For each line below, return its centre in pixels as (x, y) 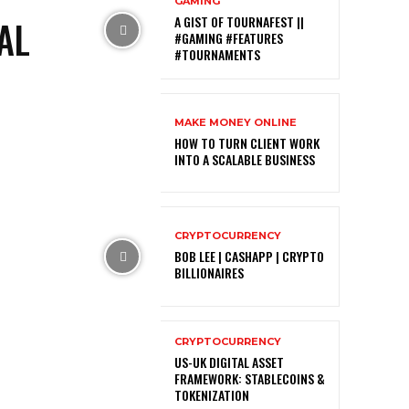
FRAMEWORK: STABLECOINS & (250, 378)
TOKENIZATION (212, 394)
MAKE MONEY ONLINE (236, 123)
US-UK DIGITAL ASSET (229, 362)
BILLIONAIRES (209, 273)
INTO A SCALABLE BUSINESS (245, 160)
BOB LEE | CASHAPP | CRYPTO (249, 257)
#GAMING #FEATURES (229, 38)
